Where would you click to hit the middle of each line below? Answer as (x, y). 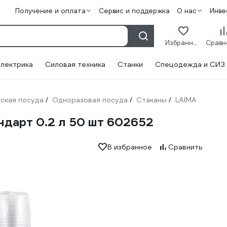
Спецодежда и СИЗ (190, 64)
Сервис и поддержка (134, 11)
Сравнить (185, 147)
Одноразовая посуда (90, 100)
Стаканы (152, 100)
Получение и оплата (50, 11)
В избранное (129, 147)
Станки (130, 64)
